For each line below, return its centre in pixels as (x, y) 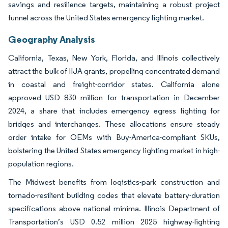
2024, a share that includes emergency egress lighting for (114, 110)
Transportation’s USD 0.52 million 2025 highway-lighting (114, 221)
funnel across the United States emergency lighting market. (106, 17)
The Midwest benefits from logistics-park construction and (114, 182)
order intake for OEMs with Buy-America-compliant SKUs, (114, 137)
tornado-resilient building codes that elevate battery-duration (114, 195)
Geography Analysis (52, 39)
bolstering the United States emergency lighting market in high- (114, 150)
